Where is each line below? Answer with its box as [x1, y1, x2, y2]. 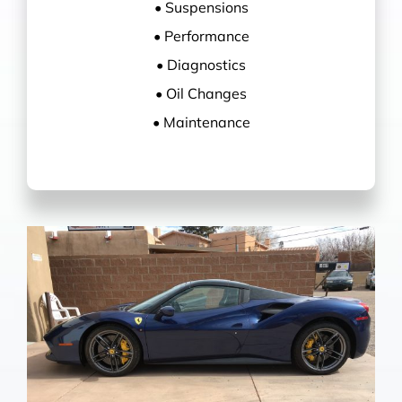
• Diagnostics [156, 55, 246, 74]
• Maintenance [152, 112, 250, 131]
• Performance [153, 26, 249, 45]
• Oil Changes [155, 83, 247, 102]
